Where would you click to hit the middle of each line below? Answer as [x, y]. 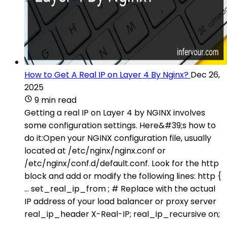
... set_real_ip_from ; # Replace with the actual [120, 188]
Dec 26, [205, 74]
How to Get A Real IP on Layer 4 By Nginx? [106, 74]
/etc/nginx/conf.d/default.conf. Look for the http [122, 163]
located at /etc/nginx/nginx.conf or [95, 150]
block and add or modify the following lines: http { [123, 176]
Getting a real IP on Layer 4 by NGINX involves [115, 112]
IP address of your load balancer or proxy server [120, 201]
